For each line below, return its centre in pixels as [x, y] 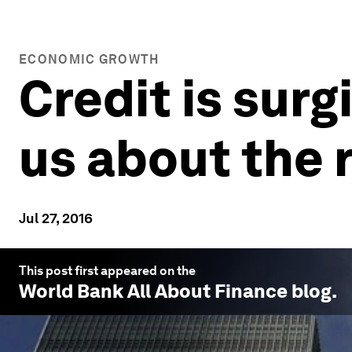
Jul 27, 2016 [56, 218]
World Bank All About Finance [153, 291]
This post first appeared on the [107, 271]
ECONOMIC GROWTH [89, 59]
